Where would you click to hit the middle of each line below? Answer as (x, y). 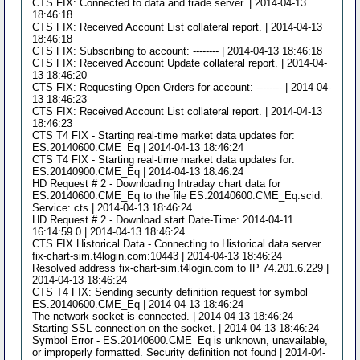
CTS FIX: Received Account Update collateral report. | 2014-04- (180, 63)
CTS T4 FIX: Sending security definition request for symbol (170, 292)
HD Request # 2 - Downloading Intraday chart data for (157, 184)
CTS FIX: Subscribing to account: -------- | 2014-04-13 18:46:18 (178, 51)
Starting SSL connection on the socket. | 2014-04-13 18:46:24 (176, 328)
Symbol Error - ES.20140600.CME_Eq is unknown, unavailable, (180, 340)
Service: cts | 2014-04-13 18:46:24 (112, 208)
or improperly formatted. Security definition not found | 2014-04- (179, 352)
